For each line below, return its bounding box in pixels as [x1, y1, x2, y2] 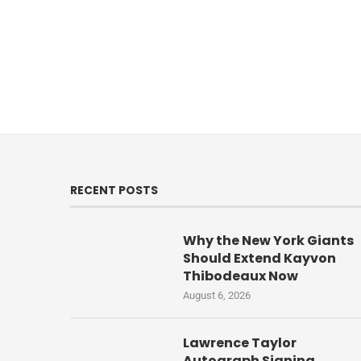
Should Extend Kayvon [183, 249, 336, 268]
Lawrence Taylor [183, 334, 297, 353]
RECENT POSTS [70, 182, 158, 199]
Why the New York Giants [183, 231, 354, 251]
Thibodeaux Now [183, 267, 298, 286]
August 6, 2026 [183, 289, 251, 302]
